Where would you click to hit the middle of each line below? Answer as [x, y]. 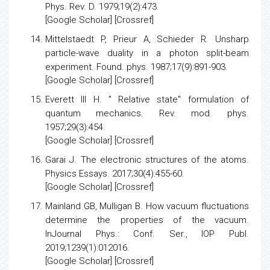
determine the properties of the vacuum [146, 237]
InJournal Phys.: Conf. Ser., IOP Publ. [147, 251]
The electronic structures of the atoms [164, 177]
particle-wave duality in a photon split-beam [147, 70]
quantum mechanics [93, 130]
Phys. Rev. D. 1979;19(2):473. [102, 24]
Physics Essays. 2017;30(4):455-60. [115, 190]
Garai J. [63, 177]
